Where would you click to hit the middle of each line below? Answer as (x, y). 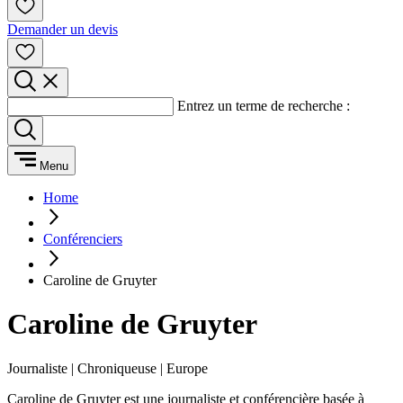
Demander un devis (63, 29)
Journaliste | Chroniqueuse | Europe (107, 368)
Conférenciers (83, 239)
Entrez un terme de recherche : (264, 106)
